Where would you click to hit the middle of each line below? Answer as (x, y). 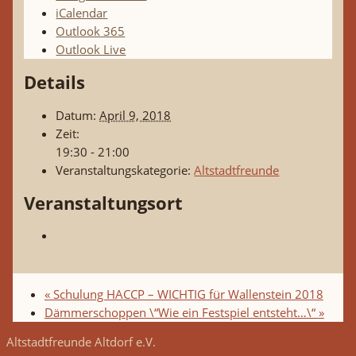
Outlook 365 (91, 31)
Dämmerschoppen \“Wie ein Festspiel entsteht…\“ (181, 312)
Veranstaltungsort (104, 203)
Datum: (76, 115)
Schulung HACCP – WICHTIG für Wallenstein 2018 (186, 294)
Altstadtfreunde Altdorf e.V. (81, 342)
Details (55, 83)
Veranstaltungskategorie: (124, 170)
